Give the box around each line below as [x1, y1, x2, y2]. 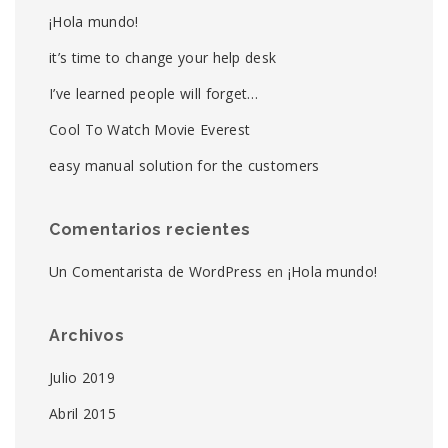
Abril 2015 [49, 404, 116, 423]
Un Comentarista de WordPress [49, 262, 263, 281]
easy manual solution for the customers [49, 156, 320, 175]
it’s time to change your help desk [49, 48, 277, 67]
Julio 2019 [49, 368, 115, 387]
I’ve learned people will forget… [49, 84, 259, 103]
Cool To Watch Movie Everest [49, 120, 251, 139]
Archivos [49, 326, 124, 345]
